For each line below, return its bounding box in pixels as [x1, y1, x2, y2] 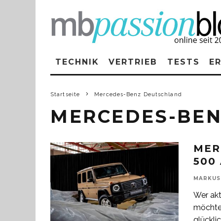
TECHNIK [55, 57, 99, 67]
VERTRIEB [109, 57, 157, 67]
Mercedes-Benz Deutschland [94, 91, 182, 98]
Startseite [50, 91, 80, 98]
